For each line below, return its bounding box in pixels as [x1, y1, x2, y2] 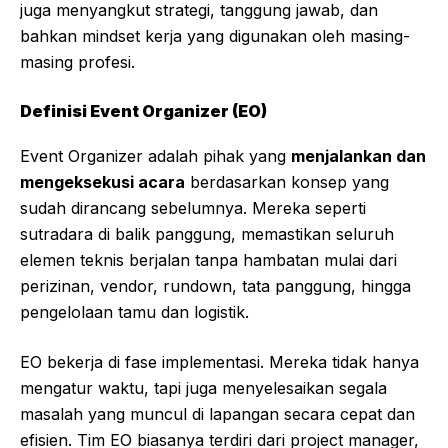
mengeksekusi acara [20, 172, 185, 193]
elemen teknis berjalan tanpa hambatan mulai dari [20, 250, 397, 271]
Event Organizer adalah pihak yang [20, 146, 291, 167]
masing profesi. [20, 52, 135, 73]
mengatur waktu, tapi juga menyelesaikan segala [20, 378, 387, 399]
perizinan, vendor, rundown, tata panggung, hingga [20, 276, 411, 297]
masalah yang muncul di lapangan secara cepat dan [20, 404, 415, 425]
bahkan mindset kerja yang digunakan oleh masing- [20, 26, 410, 47]
